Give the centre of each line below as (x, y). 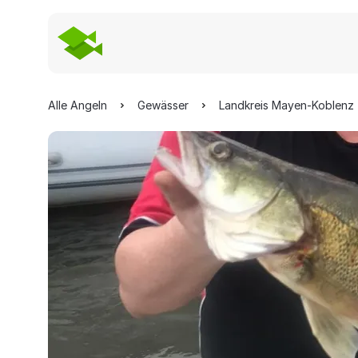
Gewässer (163, 105)
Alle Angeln (78, 105)
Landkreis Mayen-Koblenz (286, 105)
